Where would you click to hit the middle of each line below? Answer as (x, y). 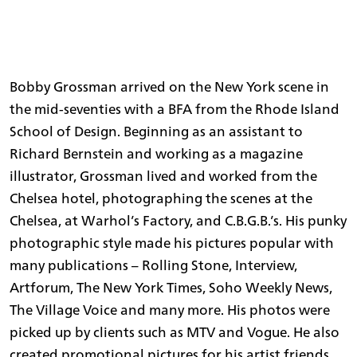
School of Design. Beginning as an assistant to (156, 131)
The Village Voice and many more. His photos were (170, 310)
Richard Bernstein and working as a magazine (156, 154)
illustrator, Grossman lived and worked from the (163, 176)
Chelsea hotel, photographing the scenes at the (161, 198)
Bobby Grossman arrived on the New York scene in (169, 87)
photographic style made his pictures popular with (172, 243)
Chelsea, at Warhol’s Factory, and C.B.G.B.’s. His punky (178, 221)
